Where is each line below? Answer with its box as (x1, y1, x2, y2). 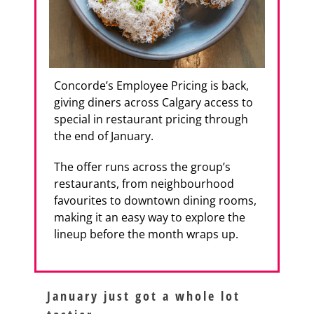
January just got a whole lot (46, 287, 240, 304)
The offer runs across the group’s (53, 159, 231, 175)
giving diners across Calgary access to (53, 95, 253, 110)
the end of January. (53, 128, 153, 144)
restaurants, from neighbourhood (53, 176, 234, 191)
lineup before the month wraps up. (53, 226, 238, 242)
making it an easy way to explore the (53, 210, 245, 225)
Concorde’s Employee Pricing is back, (53, 78, 249, 93)
